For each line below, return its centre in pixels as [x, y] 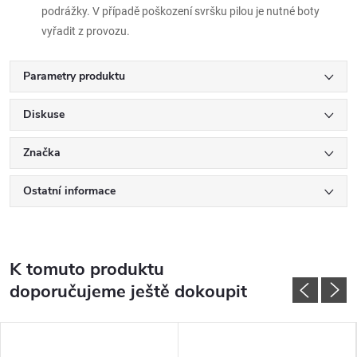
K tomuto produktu [87, 269]
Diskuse [44, 114]
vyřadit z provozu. [86, 31]
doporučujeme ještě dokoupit [128, 291]
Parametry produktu [74, 76]
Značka [42, 152]
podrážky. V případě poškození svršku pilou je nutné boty [180, 11]
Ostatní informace [69, 190]
